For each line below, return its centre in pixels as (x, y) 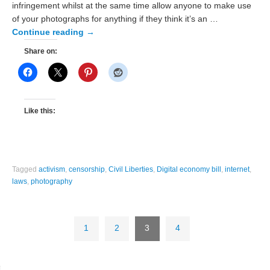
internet (237, 170)
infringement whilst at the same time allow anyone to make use (132, 6)
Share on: (41, 52)
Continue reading (49, 33)
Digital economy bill (189, 170)
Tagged (26, 170)
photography (52, 182)
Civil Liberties (131, 170)
